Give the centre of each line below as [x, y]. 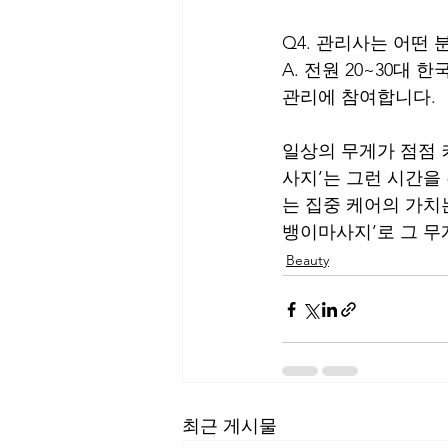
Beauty [307, 260]
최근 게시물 [229, 426]
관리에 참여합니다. [359, 97]
